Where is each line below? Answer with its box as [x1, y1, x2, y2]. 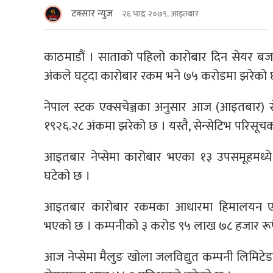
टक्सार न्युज [71, 5, 113, 22]
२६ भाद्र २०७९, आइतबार [122, 7, 199, 21]
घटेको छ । [44, 165, 90, 186]
